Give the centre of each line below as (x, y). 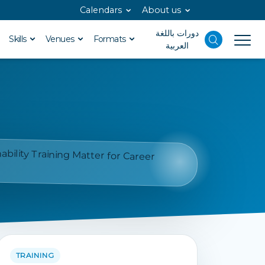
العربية (177, 45)
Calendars (101, 10)
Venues (61, 39)
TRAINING (35, 255)
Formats (111, 39)
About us (161, 10)
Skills (19, 39)
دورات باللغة (177, 33)
